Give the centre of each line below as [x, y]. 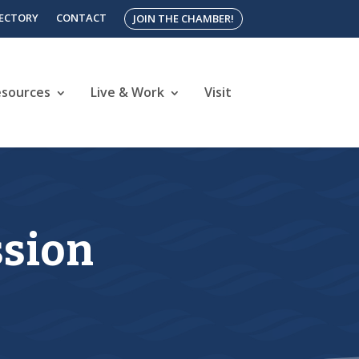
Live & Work [127, 92]
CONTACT [81, 18]
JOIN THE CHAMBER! [183, 18]
